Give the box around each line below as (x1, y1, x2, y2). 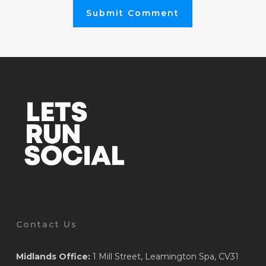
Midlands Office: (15, 251, 90, 262)
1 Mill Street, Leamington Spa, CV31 (90, 251, 239, 262)
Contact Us (15, 219, 77, 230)
